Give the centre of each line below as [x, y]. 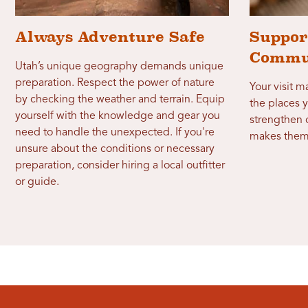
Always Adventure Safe [110, 36]
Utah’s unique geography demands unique [120, 66]
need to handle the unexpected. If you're [115, 132]
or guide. [37, 182]
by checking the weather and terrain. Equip [120, 99]
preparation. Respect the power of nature [115, 83]
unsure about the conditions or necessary [115, 149]
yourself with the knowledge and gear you [118, 116]
